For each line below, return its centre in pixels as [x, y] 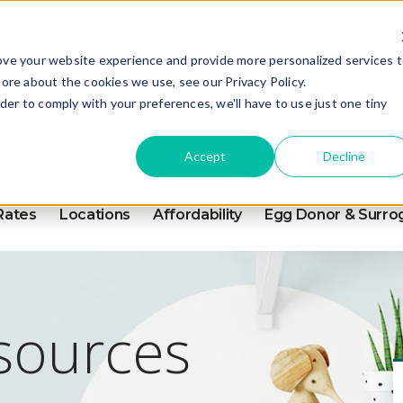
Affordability [197, 215]
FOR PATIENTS [237, 69]
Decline [344, 156]
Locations [94, 215]
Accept [206, 156]
